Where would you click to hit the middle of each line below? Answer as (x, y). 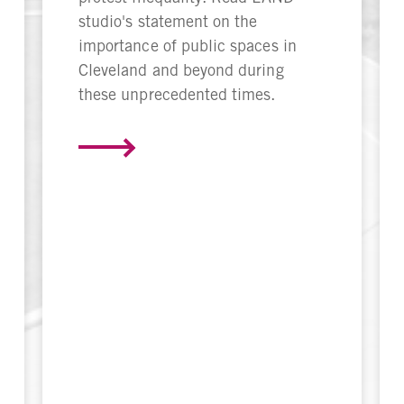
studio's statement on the (168, 22)
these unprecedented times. (177, 95)
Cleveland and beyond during (181, 70)
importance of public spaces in (187, 46)
